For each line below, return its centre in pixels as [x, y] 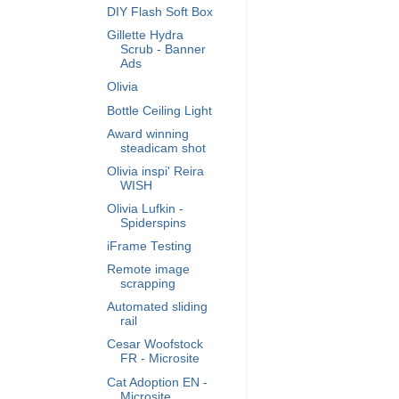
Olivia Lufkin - [145, 208]
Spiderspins [153, 223]
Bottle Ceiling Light [159, 110]
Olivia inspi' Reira [155, 171]
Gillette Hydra [145, 36]
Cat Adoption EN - [157, 382]
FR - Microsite [159, 359]
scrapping [147, 284]
